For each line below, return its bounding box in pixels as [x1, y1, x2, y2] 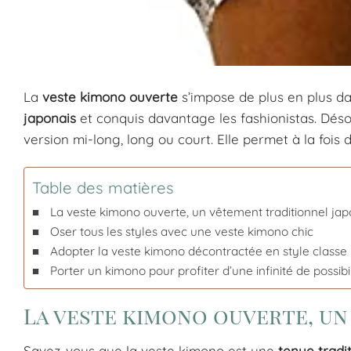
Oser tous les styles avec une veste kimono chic [50, 223, 314, 239]
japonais [24, 109, 76, 126]
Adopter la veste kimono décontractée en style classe [50, 243, 348, 259]
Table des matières [32, 178, 174, 198]
